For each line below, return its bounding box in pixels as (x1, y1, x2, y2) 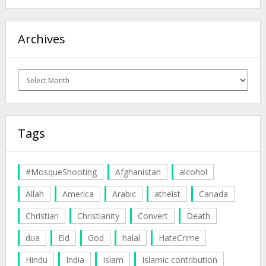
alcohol (179, 166, 207, 178)
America (62, 188, 94, 200)
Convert (137, 210, 168, 222)
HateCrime (158, 232, 199, 244)
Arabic (112, 188, 136, 200)
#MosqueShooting (25, 166, 97, 178)
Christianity (77, 210, 119, 222)
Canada (198, 188, 228, 200)
